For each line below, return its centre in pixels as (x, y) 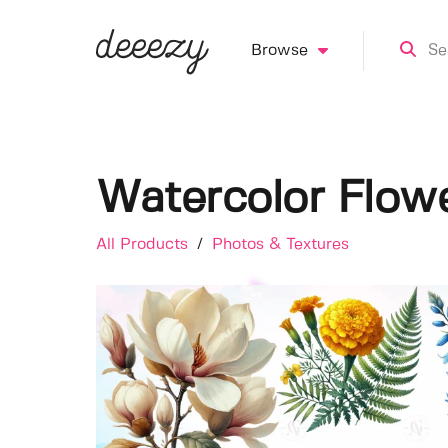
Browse (279, 50)
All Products (144, 244)
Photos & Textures (280, 244)
